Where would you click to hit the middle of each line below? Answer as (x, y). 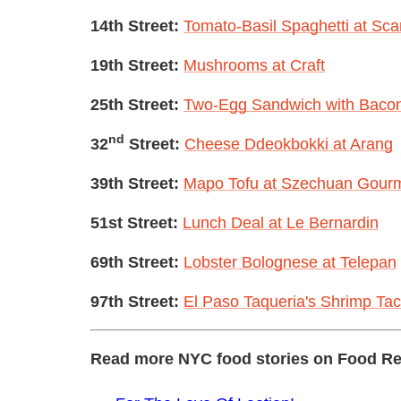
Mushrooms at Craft (254, 65)
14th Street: (135, 26)
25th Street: (135, 104)
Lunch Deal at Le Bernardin (281, 222)
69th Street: (135, 262)
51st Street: (134, 222)
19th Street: (135, 65)
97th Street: (135, 301)
